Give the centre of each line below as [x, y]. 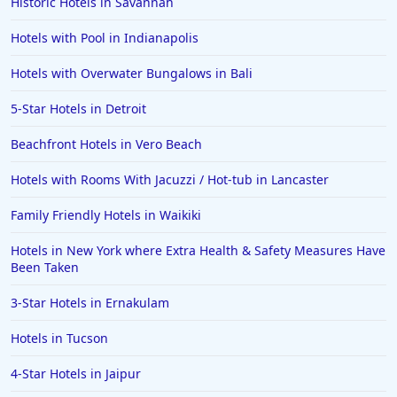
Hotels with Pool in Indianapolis [105, 38]
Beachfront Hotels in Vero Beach [106, 144]
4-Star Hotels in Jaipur [76, 374]
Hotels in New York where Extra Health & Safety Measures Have [198, 251]
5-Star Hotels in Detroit [78, 109]
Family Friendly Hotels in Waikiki [106, 215]
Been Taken [45, 268]
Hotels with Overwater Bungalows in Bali [132, 74]
